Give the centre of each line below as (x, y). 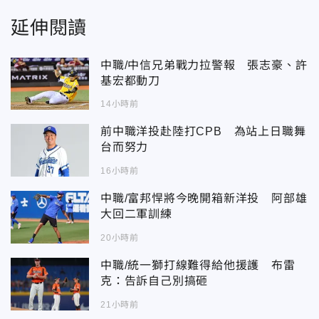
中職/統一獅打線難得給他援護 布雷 (198, 265)
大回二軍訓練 (136, 214)
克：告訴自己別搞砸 (155, 281)
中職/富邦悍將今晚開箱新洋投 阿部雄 (204, 198)
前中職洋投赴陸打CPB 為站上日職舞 (203, 132)
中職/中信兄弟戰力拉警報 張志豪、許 (204, 65)
